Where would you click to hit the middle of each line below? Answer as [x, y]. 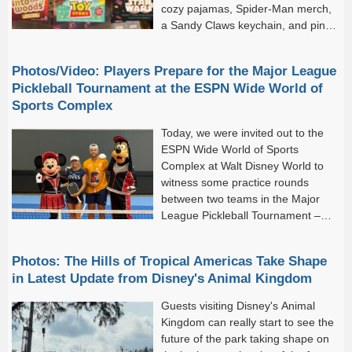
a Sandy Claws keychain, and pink [246, 25]
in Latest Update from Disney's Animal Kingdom [162, 278]
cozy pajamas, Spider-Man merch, [246, 9]
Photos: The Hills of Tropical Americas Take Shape [169, 261]
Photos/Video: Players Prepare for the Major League [174, 71]
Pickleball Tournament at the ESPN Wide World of [167, 88]
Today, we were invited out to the [242, 133]
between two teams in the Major [240, 199]
